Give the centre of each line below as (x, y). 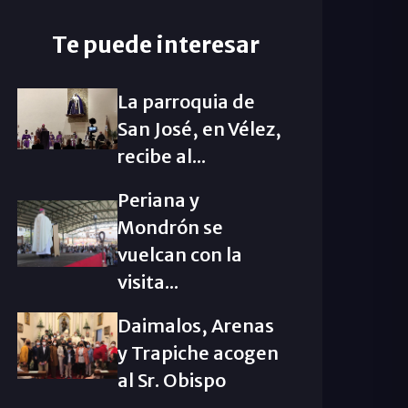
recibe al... (161, 156)
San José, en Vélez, (199, 129)
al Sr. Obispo (171, 380)
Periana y (158, 200)
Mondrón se (170, 227)
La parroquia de (186, 102)
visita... (148, 282)
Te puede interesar (156, 45)
